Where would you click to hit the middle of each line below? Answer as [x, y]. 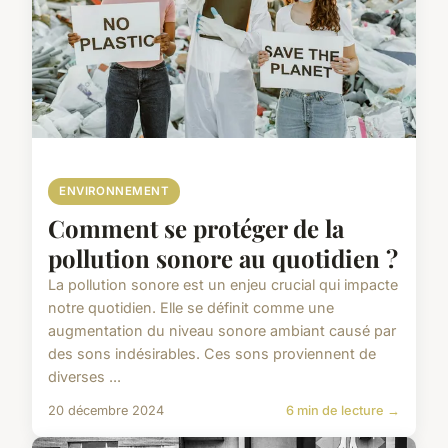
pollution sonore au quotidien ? [223, 257]
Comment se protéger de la [196, 227]
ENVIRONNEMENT [114, 190]
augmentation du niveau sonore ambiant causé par [222, 330]
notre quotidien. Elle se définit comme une [191, 307]
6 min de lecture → [343, 410]
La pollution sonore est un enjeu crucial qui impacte [223, 284]
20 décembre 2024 [106, 410]
